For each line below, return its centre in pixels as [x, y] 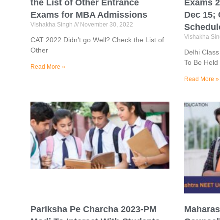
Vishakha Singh [52, 25]
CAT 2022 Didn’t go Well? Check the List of [97, 40]
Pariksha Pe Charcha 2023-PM [94, 209]
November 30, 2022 [106, 25]
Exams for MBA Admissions [89, 15]
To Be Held [201, 63]
